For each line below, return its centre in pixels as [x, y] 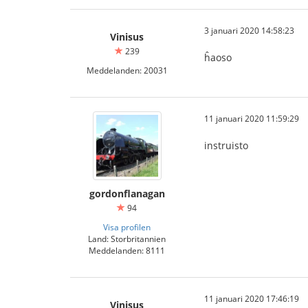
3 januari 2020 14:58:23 [249, 30]
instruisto [226, 145]
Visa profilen [127, 227]
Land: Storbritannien [127, 239]
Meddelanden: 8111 [127, 250]
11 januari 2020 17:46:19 [252, 298]
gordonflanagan [127, 194]
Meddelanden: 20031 [127, 70]
